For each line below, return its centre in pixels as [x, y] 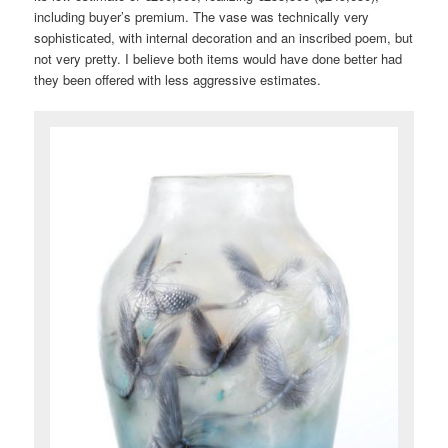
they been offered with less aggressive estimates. [178, 79]
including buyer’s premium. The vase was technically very [202, 16]
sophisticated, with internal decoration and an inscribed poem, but [224, 37]
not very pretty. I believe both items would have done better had [218, 58]
